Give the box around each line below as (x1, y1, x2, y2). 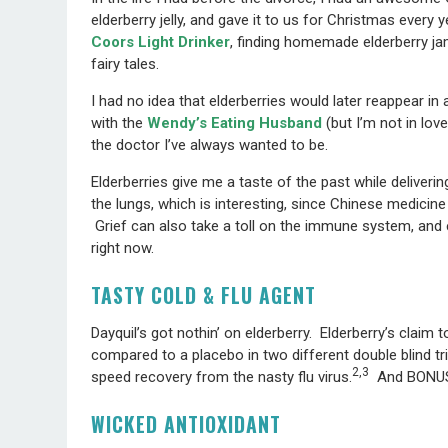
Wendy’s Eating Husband (147, 113, 323, 132)
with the (91, 113, 148, 132)
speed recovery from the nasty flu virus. (91, 367, 353, 386)
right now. (91, 238, 155, 257)
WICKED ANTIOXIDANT (91, 409, 282, 439)
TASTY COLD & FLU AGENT (91, 280, 317, 310)
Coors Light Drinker (91, 32, 231, 51)
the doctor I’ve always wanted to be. (91, 135, 329, 154)
